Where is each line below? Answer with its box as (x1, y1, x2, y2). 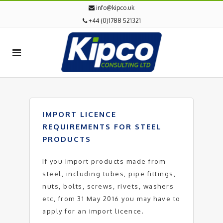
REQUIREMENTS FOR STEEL (42, 122, 161, 131)
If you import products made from (42, 157, 165, 165)
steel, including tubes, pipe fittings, (42, 170, 176, 178)
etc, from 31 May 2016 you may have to (42, 195, 181, 203)
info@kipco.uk (96, 4, 134, 11)
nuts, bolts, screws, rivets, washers (42, 182, 174, 190)
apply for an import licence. (42, 207, 144, 215)
